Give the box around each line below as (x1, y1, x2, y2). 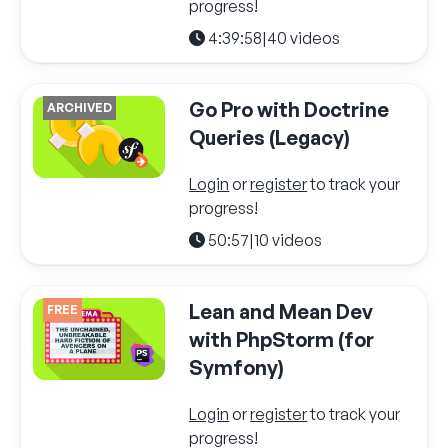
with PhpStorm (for (189, 326, 375, 352)
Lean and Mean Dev (189, 298, 374, 324)
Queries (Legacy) (189, 124, 351, 150)
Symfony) (189, 354, 285, 380)
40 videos (267, 27, 341, 48)
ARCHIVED (47, 99, 112, 115)
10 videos (254, 229, 323, 250)
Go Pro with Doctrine (189, 96, 390, 122)
